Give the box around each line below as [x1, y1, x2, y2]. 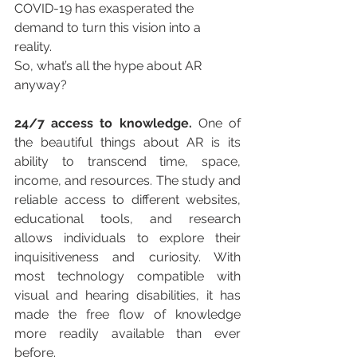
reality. [14, 38, 52, 54]
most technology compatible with [14, 268, 241, 284]
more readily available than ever [14, 325, 241, 341]
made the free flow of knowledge [14, 306, 241, 322]
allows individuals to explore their [14, 229, 241, 245]
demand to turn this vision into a [14, 19, 204, 35]
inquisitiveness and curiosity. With [14, 249, 241, 265]
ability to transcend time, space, [14, 153, 241, 169]
